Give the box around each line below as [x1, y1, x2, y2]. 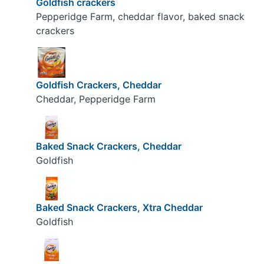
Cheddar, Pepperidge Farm [35, 93, 156, 105]
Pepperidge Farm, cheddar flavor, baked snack [35, 10, 245, 22]
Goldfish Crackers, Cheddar [35, 79, 161, 91]
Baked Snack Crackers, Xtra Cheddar [35, 201, 203, 213]
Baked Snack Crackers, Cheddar [35, 140, 181, 152]
